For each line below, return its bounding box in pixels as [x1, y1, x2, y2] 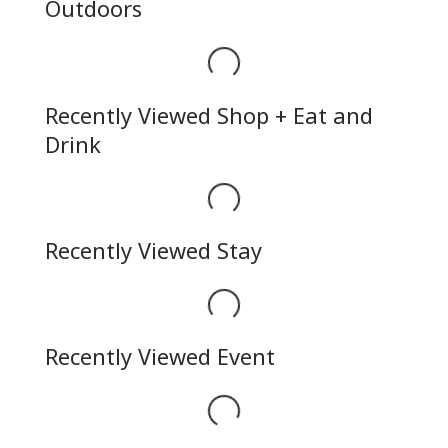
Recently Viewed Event [44, 335, 275, 375]
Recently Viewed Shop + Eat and [44, 93, 373, 133]
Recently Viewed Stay [44, 228, 262, 268]
